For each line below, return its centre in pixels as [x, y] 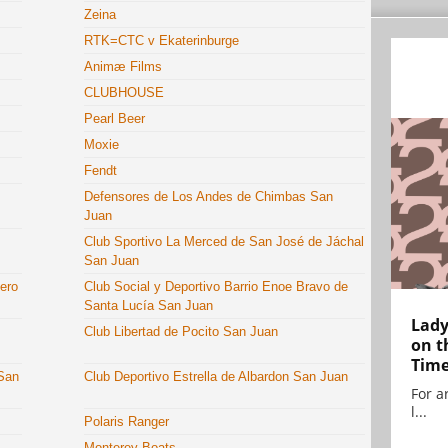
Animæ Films [123, 66]
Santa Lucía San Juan [149, 305]
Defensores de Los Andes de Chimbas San [209, 196]
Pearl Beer [115, 118]
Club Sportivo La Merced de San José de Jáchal [224, 241]
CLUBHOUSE [124, 92]
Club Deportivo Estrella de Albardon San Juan [216, 376]
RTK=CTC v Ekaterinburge [162, 40]
